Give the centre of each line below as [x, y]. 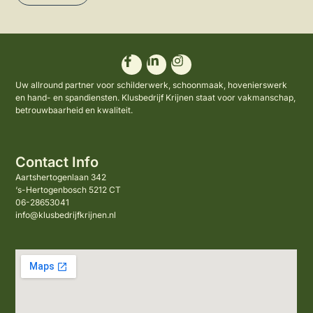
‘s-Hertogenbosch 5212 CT [68, 189]
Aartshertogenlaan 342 [61, 177]
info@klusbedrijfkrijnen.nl [66, 214]
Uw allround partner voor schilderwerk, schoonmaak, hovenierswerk [152, 85]
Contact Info [57, 162]
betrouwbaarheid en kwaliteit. [74, 110]
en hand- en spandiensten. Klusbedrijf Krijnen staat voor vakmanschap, [156, 98]
